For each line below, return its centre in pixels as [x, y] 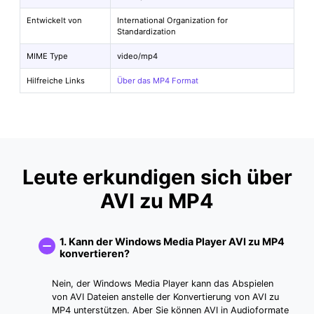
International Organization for [173, 21]
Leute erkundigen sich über [157, 177]
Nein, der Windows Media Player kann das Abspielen [163, 284]
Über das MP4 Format [158, 81]
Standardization [147, 32]
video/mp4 [138, 56]
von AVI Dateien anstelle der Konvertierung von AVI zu [166, 297]
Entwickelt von [55, 21]
